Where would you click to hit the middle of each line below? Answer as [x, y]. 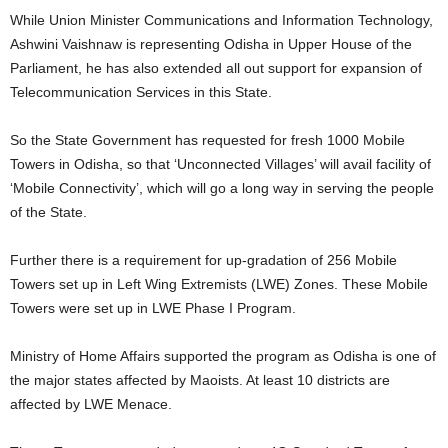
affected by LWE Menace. [91, 404]
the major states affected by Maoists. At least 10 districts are [200, 380]
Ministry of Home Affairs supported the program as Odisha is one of [223, 356]
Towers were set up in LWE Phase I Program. [153, 308]
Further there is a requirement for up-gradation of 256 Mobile [203, 260]
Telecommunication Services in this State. [141, 92]
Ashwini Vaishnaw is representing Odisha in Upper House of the [211, 44]
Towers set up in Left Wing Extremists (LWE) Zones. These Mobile [219, 284]
